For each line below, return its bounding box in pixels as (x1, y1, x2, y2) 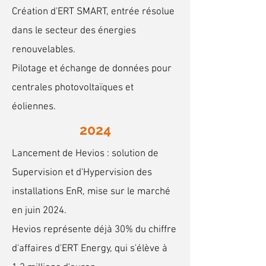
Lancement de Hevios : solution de (12, 148, 159, 160)
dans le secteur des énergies (12, 25, 136, 37)
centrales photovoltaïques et (12, 82, 134, 94)
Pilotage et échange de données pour (12, 63, 172, 75)
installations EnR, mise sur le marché (12, 186, 170, 198)
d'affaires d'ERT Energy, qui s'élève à (12, 243, 167, 255)
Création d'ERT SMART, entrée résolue (12, 6, 175, 18)
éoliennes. (12, 101, 56, 113)
